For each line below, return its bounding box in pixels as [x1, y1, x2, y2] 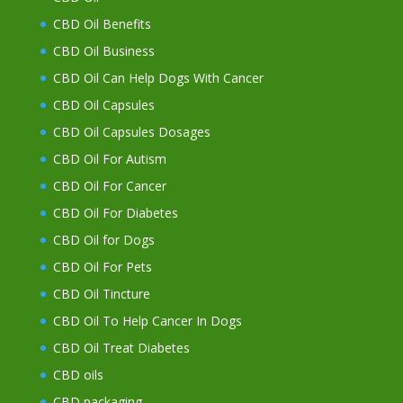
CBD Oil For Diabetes [52, 204, 178, 222]
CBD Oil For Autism [52, 150, 166, 168]
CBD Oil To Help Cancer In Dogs [52, 312, 242, 330]
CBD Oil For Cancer [52, 177, 166, 195]
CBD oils [52, 366, 103, 384]
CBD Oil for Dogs [52, 231, 155, 249]
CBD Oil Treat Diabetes [52, 339, 190, 357]
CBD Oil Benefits [52, 15, 151, 33]
